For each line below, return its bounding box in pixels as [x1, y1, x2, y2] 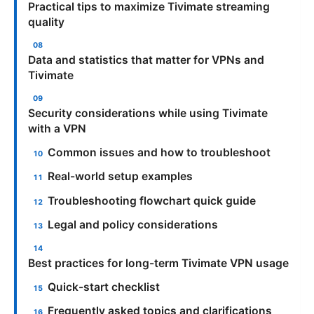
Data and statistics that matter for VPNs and [28, 53, 264, 67]
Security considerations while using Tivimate [28, 106, 268, 120]
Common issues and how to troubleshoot [48, 145, 271, 159]
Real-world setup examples [48, 170, 193, 184]
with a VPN [28, 121, 86, 135]
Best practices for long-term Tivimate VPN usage [28, 256, 289, 270]
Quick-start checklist [48, 280, 161, 294]
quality [28, 15, 64, 29]
